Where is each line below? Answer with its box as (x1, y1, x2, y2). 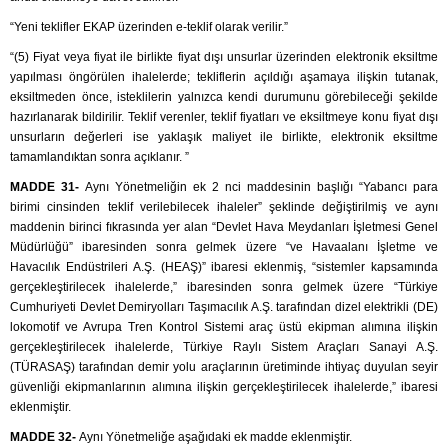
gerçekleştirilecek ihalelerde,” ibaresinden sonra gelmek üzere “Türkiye (10, 280, 438, 295)
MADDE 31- (10, 180, 85, 195)
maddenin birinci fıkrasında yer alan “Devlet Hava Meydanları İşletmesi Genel (10, 220, 438, 235)
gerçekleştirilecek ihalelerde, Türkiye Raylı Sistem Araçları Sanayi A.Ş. (10, 340, 438, 355)
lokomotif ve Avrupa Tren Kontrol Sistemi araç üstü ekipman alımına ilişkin (10, 320, 438, 335)
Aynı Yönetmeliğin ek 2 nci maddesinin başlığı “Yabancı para (85, 180, 438, 195)
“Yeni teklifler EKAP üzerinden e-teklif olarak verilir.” (10, 20, 288, 35)
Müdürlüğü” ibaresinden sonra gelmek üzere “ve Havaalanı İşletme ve (10, 240, 438, 255)
